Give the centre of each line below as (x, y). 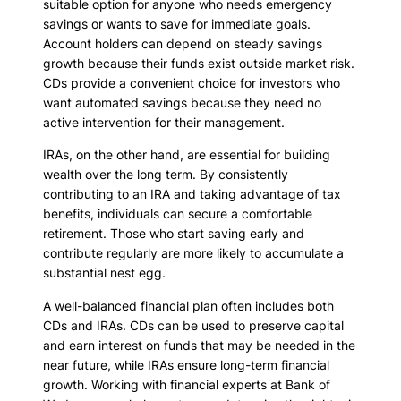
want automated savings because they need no (182, 103)
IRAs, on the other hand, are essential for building (187, 155)
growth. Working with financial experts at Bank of (187, 384)
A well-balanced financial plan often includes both (188, 305)
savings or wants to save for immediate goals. (177, 24)
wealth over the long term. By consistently (166, 175)
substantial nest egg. (104, 273)
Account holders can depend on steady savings (183, 44)
